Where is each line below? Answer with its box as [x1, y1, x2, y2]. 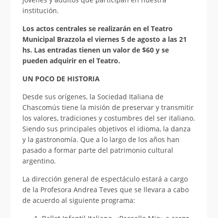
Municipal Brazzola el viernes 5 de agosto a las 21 [22, 34, 187, 44]
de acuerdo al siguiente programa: [22, 195, 135, 205]
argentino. [22, 156, 56, 165]
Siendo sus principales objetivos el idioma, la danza [22, 124, 191, 133]
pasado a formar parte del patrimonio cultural [22, 145, 173, 155]
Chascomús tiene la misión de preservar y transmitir [22, 102, 194, 112]
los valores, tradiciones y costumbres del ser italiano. [22, 113, 195, 123]
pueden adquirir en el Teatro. [22, 55, 120, 65]
